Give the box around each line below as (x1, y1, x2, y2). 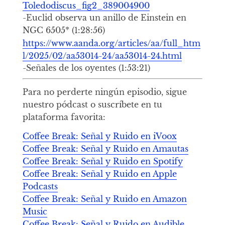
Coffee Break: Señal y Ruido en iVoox (22, 131, 177, 141)
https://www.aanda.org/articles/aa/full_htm (22, 38, 200, 48)
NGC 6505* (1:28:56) (22, 25, 105, 36)
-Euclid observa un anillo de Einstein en (22, 13, 186, 23)
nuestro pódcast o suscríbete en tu (22, 99, 162, 110)
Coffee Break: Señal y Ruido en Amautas (22, 143, 188, 154)
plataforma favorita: (22, 112, 105, 123)
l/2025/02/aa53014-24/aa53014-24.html (22, 50, 182, 61)
